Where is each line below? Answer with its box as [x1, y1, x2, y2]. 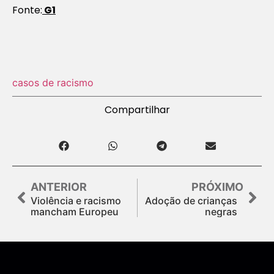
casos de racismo [12, 76, 94, 89]
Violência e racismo [31, 194, 121, 207]
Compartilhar [104, 102, 170, 117]
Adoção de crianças [145, 194, 237, 207]
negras [205, 205, 237, 218]
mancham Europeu [31, 205, 119, 218]
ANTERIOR [31, 180, 87, 193]
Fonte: [12, 2, 42, 17]
